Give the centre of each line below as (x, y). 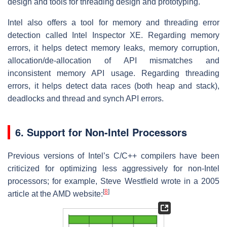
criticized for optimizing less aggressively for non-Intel (113, 168)
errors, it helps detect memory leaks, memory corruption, (113, 48)
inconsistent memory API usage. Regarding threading (113, 73)
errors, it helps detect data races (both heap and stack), (113, 86)
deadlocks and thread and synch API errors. (86, 98)
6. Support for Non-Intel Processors (101, 132)
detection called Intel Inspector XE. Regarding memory (113, 35)
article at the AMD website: (55, 194)
